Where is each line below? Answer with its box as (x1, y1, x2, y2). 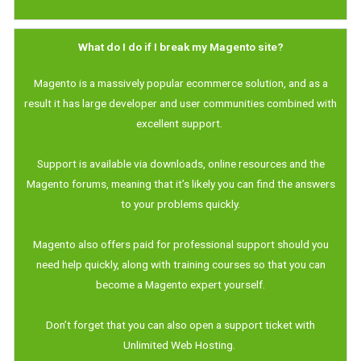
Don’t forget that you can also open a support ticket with (46, 317, 315, 331)
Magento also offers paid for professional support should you (32, 237, 329, 251)
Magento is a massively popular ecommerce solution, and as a (33, 76, 328, 89)
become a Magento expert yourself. (96, 277, 265, 291)
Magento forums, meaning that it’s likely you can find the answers (26, 176, 335, 190)
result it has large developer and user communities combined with (24, 96, 337, 110)
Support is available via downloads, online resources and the (36, 156, 325, 170)
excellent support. (136, 116, 225, 130)
